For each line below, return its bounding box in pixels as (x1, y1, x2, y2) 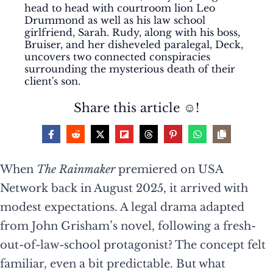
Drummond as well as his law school (24, 14, 205, 27)
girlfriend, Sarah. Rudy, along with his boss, (24, 26, 240, 39)
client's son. (24, 75, 80, 88)
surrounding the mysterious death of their (24, 63, 235, 76)
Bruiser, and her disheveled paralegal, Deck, (24, 38, 243, 51)
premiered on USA (115, 163, 223, 177)
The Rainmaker (37, 163, 115, 177)
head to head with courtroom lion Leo (24, 2, 215, 15)
